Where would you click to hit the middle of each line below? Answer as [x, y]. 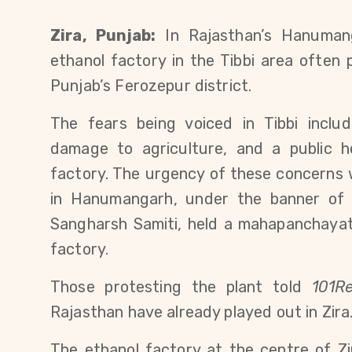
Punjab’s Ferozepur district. [151, 86]
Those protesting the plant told [181, 287]
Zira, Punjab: [103, 35]
